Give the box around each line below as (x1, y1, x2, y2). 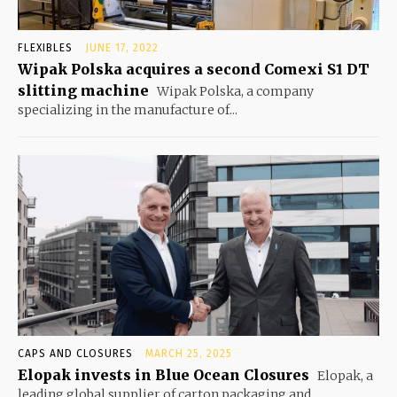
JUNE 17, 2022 (85, 42, 159, 55)
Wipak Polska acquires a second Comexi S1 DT (18, 60, 370, 79)
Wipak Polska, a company (154, 83, 314, 100)
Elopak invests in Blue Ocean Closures (18, 366, 309, 385)
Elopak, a (315, 368, 373, 385)
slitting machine (18, 82, 149, 100)
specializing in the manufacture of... (18, 102, 237, 119)
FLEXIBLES (18, 42, 73, 55)
